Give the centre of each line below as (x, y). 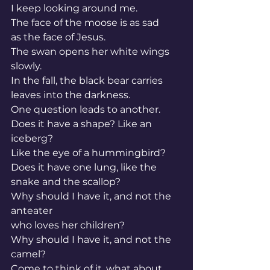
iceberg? (32, 138)
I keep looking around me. (74, 8)
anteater (32, 211)
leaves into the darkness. (71, 95)
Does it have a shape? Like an (83, 124)
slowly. (26, 66)
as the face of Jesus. (58, 37)
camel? (28, 254)
